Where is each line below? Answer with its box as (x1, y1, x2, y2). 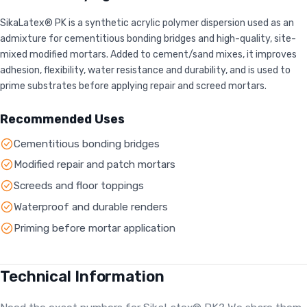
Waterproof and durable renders (14, 201, 168, 214)
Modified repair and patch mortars (14, 158, 175, 171)
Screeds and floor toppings (14, 180, 144, 193)
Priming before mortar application (14, 221, 175, 234)
